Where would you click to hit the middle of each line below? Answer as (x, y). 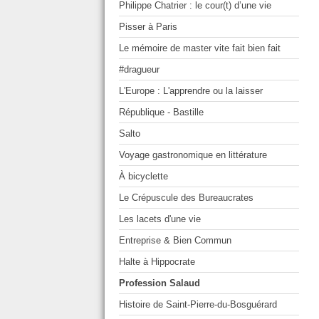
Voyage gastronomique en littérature (193, 155)
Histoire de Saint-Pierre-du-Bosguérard (198, 305)
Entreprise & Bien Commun (175, 241)
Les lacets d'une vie (160, 219)
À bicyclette (143, 177)
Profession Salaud (159, 283)
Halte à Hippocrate (157, 262)
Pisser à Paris (148, 27)
